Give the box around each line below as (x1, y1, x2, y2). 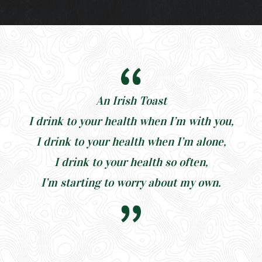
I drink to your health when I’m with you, (29, 113, 233, 128)
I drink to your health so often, (54, 154, 208, 169)
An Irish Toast (95, 93, 167, 108)
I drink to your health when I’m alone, (36, 134, 226, 149)
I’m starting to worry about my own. (41, 175, 221, 189)
